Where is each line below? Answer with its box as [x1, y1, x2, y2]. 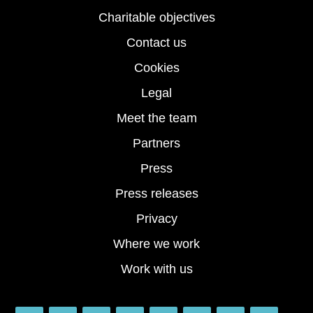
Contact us [126, 36, 187, 50]
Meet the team [116, 111, 197, 126]
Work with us [120, 262, 193, 277]
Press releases [115, 187, 198, 201]
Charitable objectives [98, 10, 215, 25]
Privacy [136, 212, 177, 226]
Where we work [113, 237, 200, 252]
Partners [133, 136, 180, 151]
